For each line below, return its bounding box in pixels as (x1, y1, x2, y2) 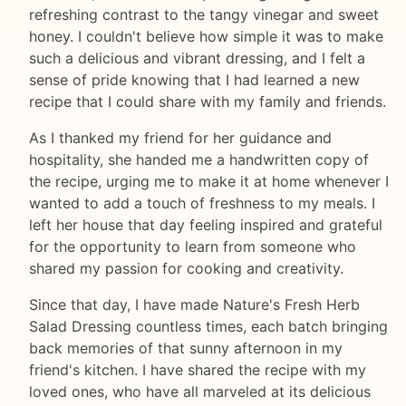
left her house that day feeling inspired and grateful (29, 215, 382, 234)
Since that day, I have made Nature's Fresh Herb (29, 295, 360, 314)
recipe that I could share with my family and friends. (29, 92, 386, 111)
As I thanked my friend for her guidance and (29, 128, 332, 147)
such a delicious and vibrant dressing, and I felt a (29, 48, 365, 67)
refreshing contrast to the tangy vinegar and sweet (29, 5, 379, 24)
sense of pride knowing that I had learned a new (29, 70, 360, 89)
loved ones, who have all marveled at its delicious (29, 382, 371, 401)
